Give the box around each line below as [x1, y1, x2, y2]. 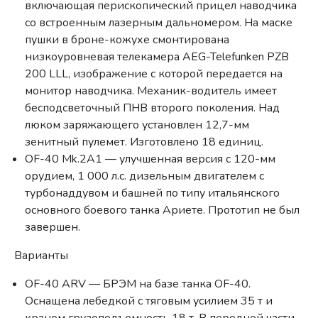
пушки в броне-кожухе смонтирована [25, 32, 230, 48]
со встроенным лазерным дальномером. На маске [25, 15, 293, 31]
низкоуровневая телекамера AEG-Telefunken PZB [25, 49, 290, 65]
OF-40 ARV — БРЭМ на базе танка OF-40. [25, 276, 251, 292]
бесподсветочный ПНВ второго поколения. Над [25, 100, 280, 116]
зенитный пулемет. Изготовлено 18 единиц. [25, 134, 264, 150]
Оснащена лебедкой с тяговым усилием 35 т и [25, 293, 273, 309]
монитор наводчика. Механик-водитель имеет [25, 83, 278, 99]
